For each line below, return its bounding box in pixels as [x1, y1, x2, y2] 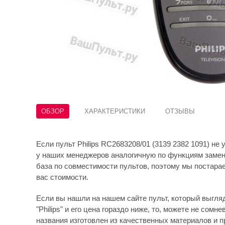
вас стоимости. [36, 173, 88, 181]
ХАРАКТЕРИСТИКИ [84, 107, 145, 115]
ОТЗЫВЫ [165, 107, 195, 115]
